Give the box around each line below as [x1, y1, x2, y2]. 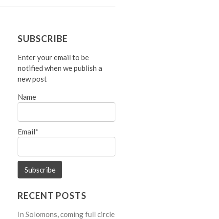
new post [18, 74, 47, 83]
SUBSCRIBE [18, 33, 68, 44]
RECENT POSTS [18, 190, 87, 201]
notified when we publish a [18, 63, 103, 72]
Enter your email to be [18, 52, 89, 62]
